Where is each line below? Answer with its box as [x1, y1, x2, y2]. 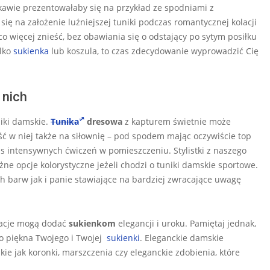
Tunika [51, 115, 79, 127]
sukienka [13, 45, 49, 57]
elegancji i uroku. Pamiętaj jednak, [116, 217, 256, 229]
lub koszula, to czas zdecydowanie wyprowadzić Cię [49, 45, 259, 57]
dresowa [84, 115, 122, 127]
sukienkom [69, 217, 116, 229]
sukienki [107, 231, 140, 243]
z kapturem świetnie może [122, 115, 231, 127]
